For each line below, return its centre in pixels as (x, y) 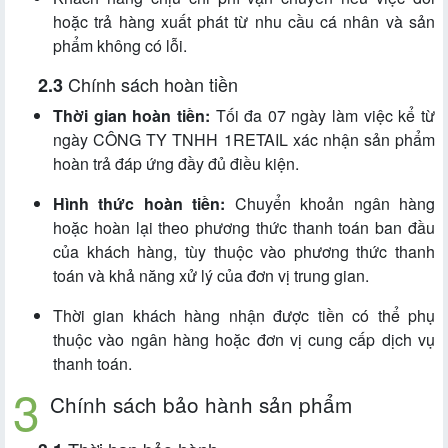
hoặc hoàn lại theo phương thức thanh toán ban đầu (244, 228)
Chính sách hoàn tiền (153, 84)
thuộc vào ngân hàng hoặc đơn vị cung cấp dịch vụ (244, 340)
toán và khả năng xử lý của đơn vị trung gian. (211, 276)
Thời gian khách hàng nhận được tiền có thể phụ (244, 316)
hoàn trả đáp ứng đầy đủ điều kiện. (176, 164)
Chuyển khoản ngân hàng (330, 204)
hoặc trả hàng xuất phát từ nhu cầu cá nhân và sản (244, 22)
